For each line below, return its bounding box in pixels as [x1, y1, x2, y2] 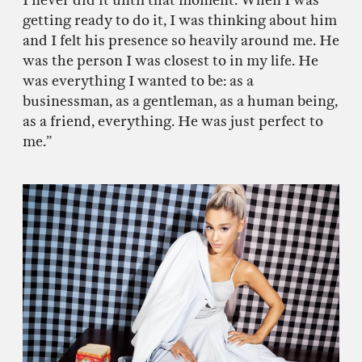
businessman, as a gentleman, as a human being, [23, 92, 338, 110]
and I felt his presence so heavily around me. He [23, 32, 339, 49]
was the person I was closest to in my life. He [23, 52, 318, 69]
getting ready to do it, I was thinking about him [23, 11, 337, 29]
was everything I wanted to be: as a [23, 72, 254, 90]
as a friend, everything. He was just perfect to [23, 112, 323, 130]
